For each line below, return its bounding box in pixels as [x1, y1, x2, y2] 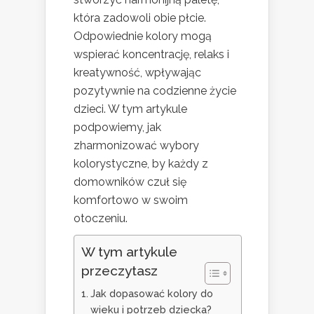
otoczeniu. [74, 212, 128, 226]
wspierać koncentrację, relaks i [74, 48, 229, 62]
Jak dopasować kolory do [90, 287, 213, 300]
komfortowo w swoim [74, 193, 188, 207]
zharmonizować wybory [74, 139, 199, 153]
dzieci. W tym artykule [74, 102, 187, 116]
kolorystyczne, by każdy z [74, 157, 208, 171]
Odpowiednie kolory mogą [74, 29, 212, 43]
